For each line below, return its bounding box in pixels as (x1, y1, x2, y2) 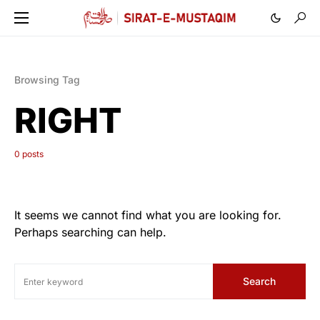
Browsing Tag (14, 74, 80, 86)
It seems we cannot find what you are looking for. (14, 208, 281, 222)
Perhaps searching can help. (14, 225, 166, 239)
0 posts (14, 149, 44, 159)
